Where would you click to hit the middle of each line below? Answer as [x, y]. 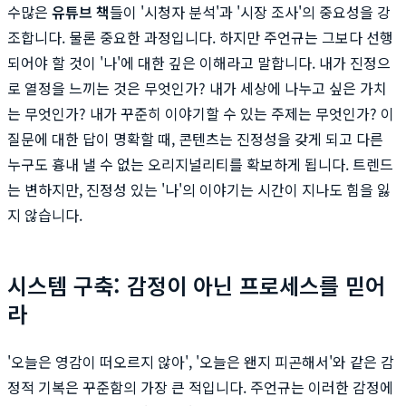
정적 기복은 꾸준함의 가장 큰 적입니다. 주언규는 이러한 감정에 [200, 387]
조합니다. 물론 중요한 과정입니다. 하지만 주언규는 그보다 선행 [200, 37]
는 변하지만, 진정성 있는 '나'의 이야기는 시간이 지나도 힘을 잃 [199, 189]
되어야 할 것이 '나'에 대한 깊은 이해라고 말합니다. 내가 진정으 [199, 62]
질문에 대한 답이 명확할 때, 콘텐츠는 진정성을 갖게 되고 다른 [195, 138]
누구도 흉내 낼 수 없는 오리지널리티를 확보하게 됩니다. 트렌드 [200, 164]
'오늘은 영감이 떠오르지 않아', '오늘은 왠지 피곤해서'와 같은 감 [201, 361]
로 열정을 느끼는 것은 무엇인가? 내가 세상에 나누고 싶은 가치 [197, 87]
